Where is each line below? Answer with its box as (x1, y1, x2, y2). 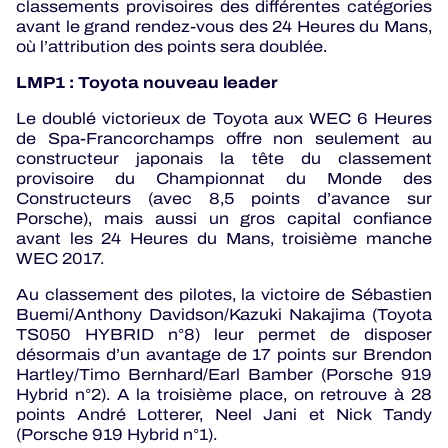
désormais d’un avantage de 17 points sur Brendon (16, 343, 432, 367)
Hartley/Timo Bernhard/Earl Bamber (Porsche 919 (16, 363, 432, 387)
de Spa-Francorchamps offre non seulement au (16, 127, 432, 151)
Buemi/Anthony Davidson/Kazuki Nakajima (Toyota (16, 303, 432, 327)
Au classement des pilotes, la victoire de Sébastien (16, 283, 432, 307)
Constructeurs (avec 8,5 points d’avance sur (16, 187, 432, 211)
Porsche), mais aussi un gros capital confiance (16, 207, 432, 231)
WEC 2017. (16, 247, 104, 271)
